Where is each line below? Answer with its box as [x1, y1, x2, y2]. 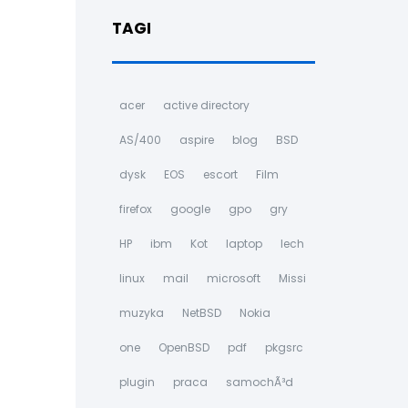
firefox [118, 201, 152, 217]
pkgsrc [264, 340, 303, 355]
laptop [225, 236, 262, 251]
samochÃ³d [225, 374, 293, 390]
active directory [162, 97, 250, 113]
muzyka [118, 305, 164, 321]
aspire [178, 132, 214, 148]
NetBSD [181, 305, 221, 321]
